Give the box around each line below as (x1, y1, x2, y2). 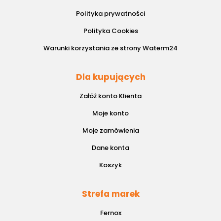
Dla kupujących (75, 71, 146, 83)
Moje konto (92, 109, 129, 118)
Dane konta (92, 143, 129, 153)
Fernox (100, 208, 121, 218)
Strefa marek (81, 188, 140, 200)
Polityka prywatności (76, 9, 145, 19)
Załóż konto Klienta (79, 91, 142, 101)
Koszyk (99, 160, 122, 170)
